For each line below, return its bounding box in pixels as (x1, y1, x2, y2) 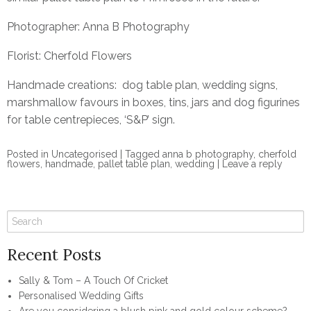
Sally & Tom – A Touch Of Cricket (19, 275, 168, 287)
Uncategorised (51, 148, 117, 160)
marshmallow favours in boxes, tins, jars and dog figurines (7, 95, 300, 109)
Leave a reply (222, 158, 283, 169)
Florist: (7, 49, 44, 62)
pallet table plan (98, 158, 170, 169)
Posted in (7, 148, 49, 160)
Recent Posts (7, 244, 101, 265)
